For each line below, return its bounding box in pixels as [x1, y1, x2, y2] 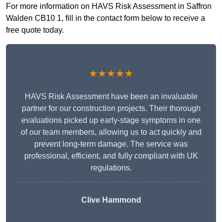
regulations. [90, 164, 132, 172]
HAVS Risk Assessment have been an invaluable [24, 92, 198, 101]
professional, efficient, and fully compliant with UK [24, 152, 198, 161]
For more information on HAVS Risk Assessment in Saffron [6, 2, 212, 11]
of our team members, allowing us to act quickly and [20, 128, 202, 137]
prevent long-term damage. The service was [34, 140, 188, 149]
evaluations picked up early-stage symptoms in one [21, 116, 201, 125]
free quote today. [6, 26, 64, 35]
